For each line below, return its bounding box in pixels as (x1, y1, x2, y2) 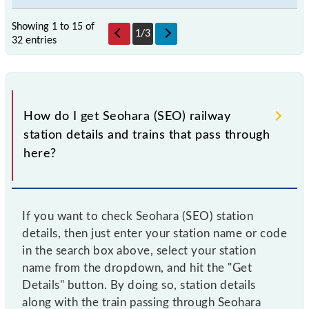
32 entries (12, 34, 57, 46)
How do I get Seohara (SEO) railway (23, 110, 230, 123)
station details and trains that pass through (23, 128, 270, 141)
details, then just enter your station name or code (22, 227, 287, 239)
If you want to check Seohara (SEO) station (22, 210, 253, 222)
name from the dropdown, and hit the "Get (22, 261, 252, 274)
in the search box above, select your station (22, 244, 256, 257)
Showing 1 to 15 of (12, 21, 94, 32)
